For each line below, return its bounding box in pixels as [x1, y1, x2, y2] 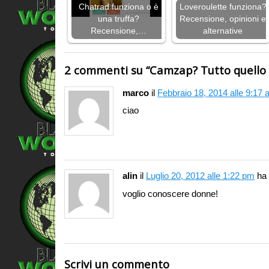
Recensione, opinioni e [180, 14, 266, 24]
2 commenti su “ [64, 62, 150, 78]
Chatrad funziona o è [78, 2, 159, 12]
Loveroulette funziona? [179, 2, 267, 12]
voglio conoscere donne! [122, 189, 218, 199]
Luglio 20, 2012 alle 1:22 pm [146, 171, 255, 181]
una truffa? [97, 14, 139, 24]
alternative [203, 26, 243, 36]
